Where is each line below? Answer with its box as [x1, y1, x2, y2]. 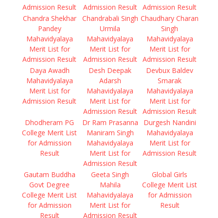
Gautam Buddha [23, 170, 75, 179]
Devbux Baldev [146, 66, 193, 75]
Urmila [100, 24, 120, 33]
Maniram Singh [86, 128, 134, 137]
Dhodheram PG [25, 118, 74, 127]
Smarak [158, 76, 182, 85]
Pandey [37, 24, 61, 33]
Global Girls [152, 170, 187, 179]
